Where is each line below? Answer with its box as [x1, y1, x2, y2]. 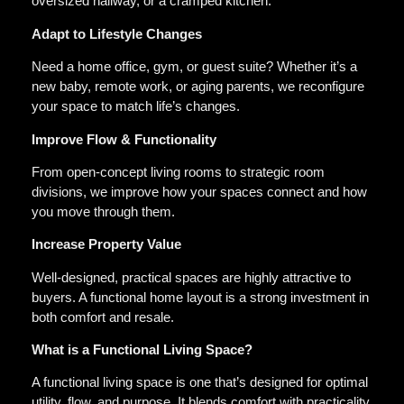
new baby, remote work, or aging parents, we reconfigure [32, 78, 364, 95]
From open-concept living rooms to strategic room [32, 163, 325, 179]
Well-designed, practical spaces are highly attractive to [32, 269, 351, 285]
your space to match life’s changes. [32, 98, 240, 115]
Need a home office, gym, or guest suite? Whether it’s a [32, 59, 357, 75]
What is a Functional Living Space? [32, 342, 252, 358]
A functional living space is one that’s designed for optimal [32, 374, 368, 390]
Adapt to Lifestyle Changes [32, 25, 202, 41]
